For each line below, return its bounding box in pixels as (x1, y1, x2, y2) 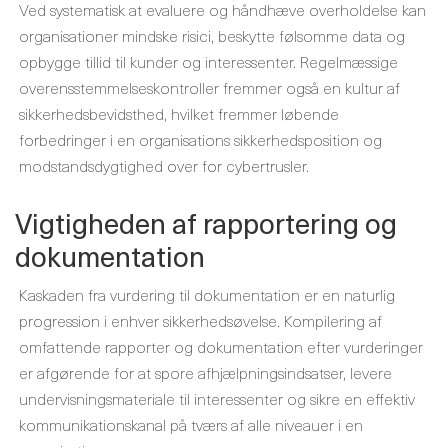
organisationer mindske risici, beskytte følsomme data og (19, 23, 405, 47)
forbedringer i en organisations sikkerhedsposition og (19, 127, 382, 151)
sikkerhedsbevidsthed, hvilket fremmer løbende (19, 101, 339, 125)
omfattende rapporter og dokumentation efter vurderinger (19, 334, 423, 358)
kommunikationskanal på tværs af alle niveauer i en (19, 412, 363, 436)
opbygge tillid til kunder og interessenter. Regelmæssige (19, 49, 398, 73)
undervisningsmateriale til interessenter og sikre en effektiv (19, 386, 415, 410)
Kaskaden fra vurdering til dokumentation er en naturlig (19, 282, 395, 306)
